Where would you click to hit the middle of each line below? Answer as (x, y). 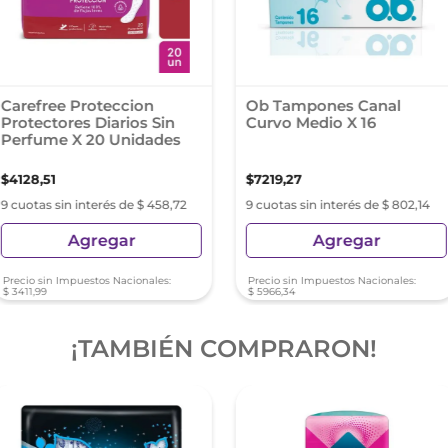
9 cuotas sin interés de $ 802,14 (337, 204)
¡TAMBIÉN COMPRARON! (224, 348)
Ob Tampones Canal (323, 105)
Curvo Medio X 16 (310, 122)
